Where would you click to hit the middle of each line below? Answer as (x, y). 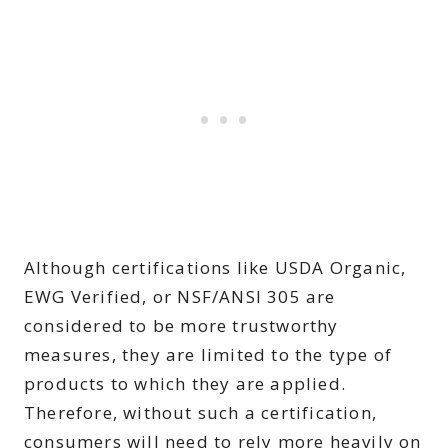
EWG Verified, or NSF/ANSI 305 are (180, 296)
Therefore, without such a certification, (201, 412)
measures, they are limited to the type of (208, 354)
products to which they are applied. (185, 383)
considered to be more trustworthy (181, 325)
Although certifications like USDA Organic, (215, 267)
